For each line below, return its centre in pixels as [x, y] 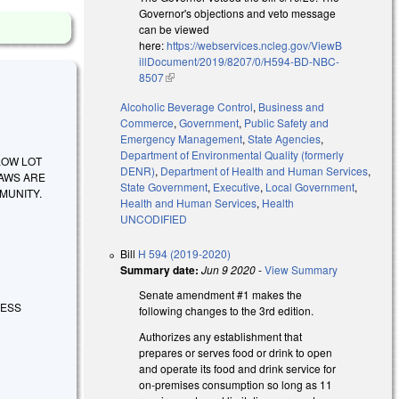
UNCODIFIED [154, 218]
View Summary [301, 269]
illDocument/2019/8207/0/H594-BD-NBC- [240, 61]
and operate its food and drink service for [238, 368]
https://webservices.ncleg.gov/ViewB [255, 45]
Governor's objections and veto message [238, 12]
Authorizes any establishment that [221, 336]
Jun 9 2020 [229, 269]
